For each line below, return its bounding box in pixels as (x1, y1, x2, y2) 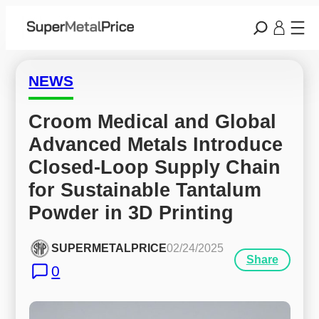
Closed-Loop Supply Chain (28, 155, 281, 178)
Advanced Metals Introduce (28, 132, 283, 155)
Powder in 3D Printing (28, 201, 234, 224)
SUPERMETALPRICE (51, 242, 167, 255)
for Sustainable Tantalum (28, 178, 262, 201)
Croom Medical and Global (28, 110, 277, 132)
